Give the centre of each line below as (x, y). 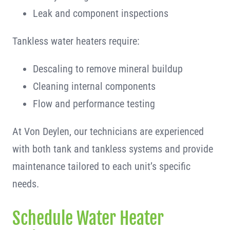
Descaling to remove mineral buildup (108, 69)
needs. (25, 184)
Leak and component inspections (100, 13)
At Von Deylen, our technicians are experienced (108, 131)
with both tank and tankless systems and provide (112, 149)
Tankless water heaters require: (76, 41)
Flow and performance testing (94, 104)
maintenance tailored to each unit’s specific (101, 166)
